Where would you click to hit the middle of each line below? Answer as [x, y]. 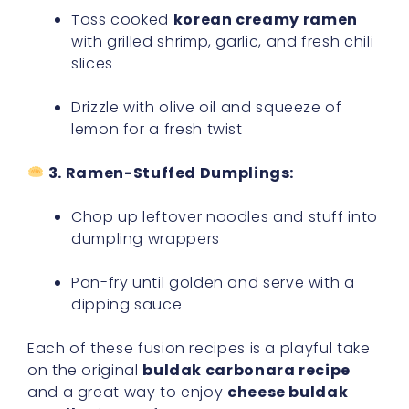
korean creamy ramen [265, 19]
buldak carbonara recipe [246, 370]
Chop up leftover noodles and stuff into [225, 216]
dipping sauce [127, 304]
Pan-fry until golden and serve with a [213, 282]
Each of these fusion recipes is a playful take [199, 348]
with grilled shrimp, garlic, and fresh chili [223, 41]
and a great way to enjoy [127, 392]
